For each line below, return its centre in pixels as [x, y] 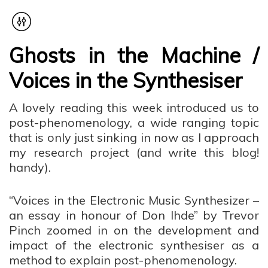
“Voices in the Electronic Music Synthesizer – [134, 200]
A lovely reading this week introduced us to [134, 107]
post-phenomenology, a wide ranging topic [134, 122]
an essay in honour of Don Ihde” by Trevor [134, 215]
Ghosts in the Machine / [134, 55]
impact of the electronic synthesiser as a [134, 245]
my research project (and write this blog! [134, 152]
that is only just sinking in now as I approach [134, 137]
